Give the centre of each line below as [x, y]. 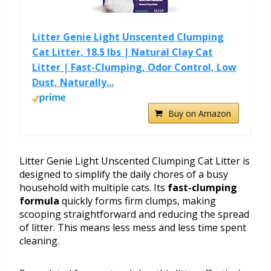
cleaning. [39, 241]
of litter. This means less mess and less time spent [133, 228]
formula [39, 201]
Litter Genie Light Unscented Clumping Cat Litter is [135, 161]
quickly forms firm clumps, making [138, 201]
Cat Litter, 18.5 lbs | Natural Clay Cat [122, 52]
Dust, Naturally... [73, 83]
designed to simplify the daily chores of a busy [124, 175]
